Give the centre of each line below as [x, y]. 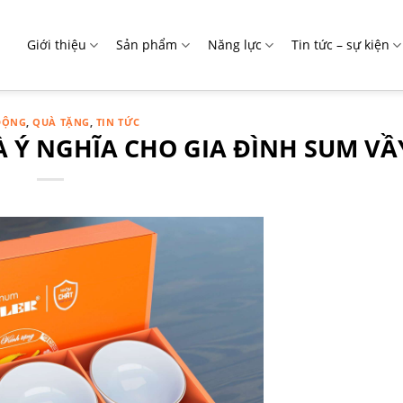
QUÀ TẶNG [61, 122]
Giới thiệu [57, 45]
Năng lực [234, 45]
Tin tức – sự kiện [340, 45]
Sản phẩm [147, 45]
